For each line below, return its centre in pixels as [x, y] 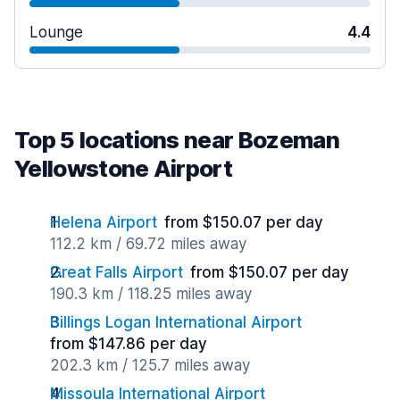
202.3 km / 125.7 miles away [150, 365]
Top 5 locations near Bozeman [177, 139]
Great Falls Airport [117, 272]
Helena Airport [104, 222]
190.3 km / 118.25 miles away [151, 293]
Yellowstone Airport [124, 168]
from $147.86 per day [129, 343]
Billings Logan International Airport [176, 322]
